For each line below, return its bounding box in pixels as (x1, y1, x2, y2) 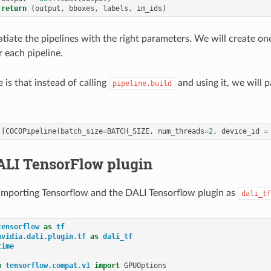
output (35, 4, 61, 13)
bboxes (69, 4, 95, 13)
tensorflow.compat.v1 (5, 261, 91, 270)
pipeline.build (112, 79, 172, 88)
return (1, 4, 27, 13)
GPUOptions (124, 261, 167, 270)
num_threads (158, 126, 205, 135)
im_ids (137, 4, 163, 13)
